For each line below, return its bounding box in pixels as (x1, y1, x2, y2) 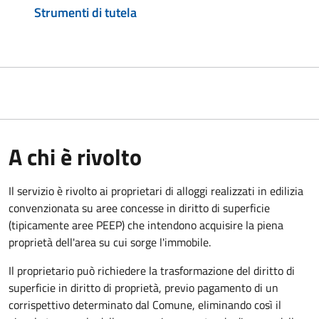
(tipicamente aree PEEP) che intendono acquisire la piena (9, 216, 283, 234)
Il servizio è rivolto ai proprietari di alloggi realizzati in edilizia (9, 182, 303, 199)
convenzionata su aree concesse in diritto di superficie (9, 199, 270, 216)
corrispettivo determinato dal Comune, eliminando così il (9, 296, 281, 313)
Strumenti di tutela (34, 2, 137, 22)
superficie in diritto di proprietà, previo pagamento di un (9, 278, 278, 296)
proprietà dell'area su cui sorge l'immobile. (9, 233, 211, 251)
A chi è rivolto (9, 139, 142, 174)
